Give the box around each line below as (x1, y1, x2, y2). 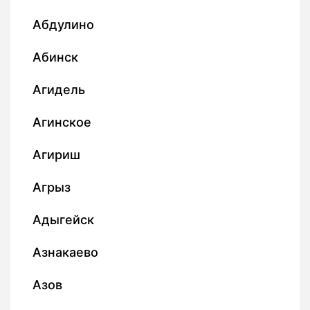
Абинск (33, 49, 78, 64)
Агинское (33, 114, 91, 129)
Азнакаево (33, 244, 98, 259)
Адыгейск (33, 212, 94, 227)
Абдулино (33, 17, 94, 32)
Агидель (33, 82, 85, 97)
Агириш (33, 147, 80, 162)
